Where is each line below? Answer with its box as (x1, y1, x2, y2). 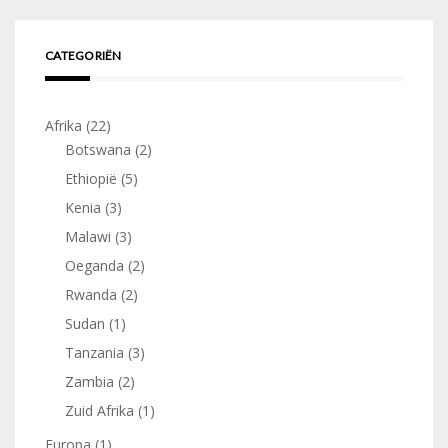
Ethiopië (65, 168, 117, 188)
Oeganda (65, 255, 124, 275)
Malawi (65, 226, 111, 246)
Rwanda (65, 284, 117, 304)
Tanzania (65, 342, 124, 362)
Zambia (65, 371, 114, 391)
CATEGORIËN (45, 47, 122, 63)
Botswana (65, 139, 131, 159)
